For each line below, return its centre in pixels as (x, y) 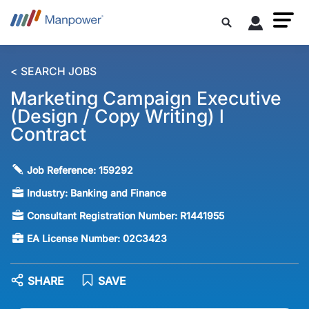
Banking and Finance (119, 193)
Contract (48, 134)
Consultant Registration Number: (104, 216)
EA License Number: (75, 239)
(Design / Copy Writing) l (117, 116)
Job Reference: (63, 170)
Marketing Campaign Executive (146, 98)
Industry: (49, 193)
